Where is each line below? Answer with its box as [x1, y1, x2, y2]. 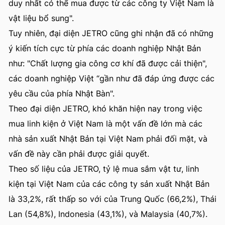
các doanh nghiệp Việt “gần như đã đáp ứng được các [9, 73, 214, 83]
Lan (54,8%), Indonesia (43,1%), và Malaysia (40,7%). [9, 209, 207, 219]
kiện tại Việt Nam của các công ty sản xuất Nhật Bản [9, 179, 209, 189]
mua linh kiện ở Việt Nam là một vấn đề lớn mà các [9, 119, 202, 129]
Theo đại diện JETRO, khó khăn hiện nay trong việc [9, 103, 202, 114]
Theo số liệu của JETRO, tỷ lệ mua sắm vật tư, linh [9, 164, 199, 174]
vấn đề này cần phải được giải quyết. [9, 149, 149, 159]
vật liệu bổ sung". [9, 13, 74, 23]
